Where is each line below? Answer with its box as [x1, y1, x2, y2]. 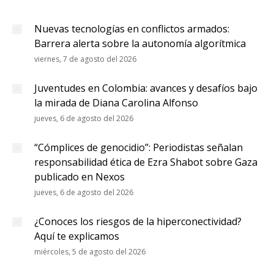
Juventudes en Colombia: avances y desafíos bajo [34, 81, 257, 95]
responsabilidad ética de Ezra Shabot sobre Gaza [34, 155, 257, 169]
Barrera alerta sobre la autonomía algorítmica [34, 37, 246, 50]
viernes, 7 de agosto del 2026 [34, 54, 136, 64]
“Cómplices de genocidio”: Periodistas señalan [34, 141, 243, 154]
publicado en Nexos [34, 170, 125, 183]
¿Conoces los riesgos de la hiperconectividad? [34, 215, 242, 228]
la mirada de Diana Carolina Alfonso [34, 96, 198, 109]
